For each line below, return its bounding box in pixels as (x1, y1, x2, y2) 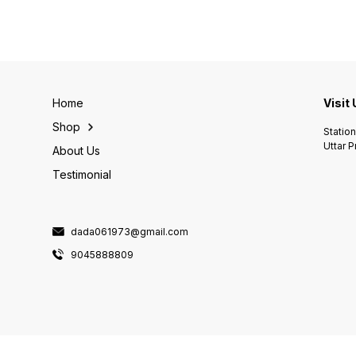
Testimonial (52, 168, 111, 182)
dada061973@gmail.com (70, 225, 188, 238)
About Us (52, 144, 100, 158)
